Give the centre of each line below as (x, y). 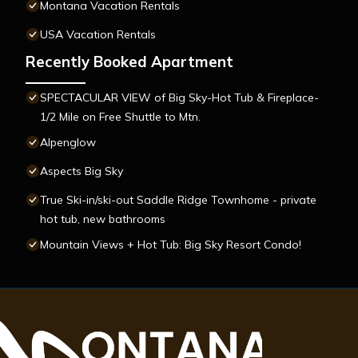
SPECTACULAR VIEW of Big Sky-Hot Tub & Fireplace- (179, 98)
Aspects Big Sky (82, 171)
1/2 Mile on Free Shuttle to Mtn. (120, 117)
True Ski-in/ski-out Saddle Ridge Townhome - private (178, 200)
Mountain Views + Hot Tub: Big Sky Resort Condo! (171, 245)
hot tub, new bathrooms (103, 219)
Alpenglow (68, 143)
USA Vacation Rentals (98, 35)
